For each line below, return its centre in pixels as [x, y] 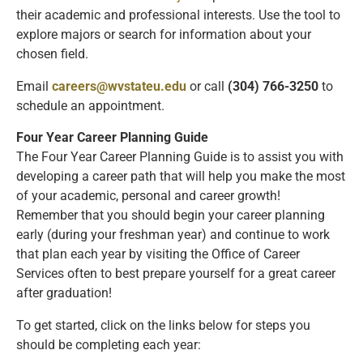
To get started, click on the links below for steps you [163, 325]
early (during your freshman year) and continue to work [173, 235]
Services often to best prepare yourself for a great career [176, 274]
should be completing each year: [109, 345]
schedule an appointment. [90, 106]
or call [209, 86]
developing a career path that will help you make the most [181, 177]
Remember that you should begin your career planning [171, 216]
